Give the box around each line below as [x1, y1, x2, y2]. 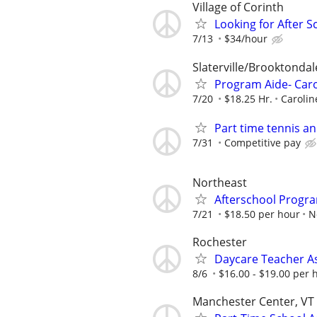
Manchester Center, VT [192, 294, 314, 310]
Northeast [192, 174, 247, 190]
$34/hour [224, 32, 267, 46]
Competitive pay [224, 135, 301, 149]
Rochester [192, 234, 247, 250]
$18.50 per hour [224, 207, 300, 221]
